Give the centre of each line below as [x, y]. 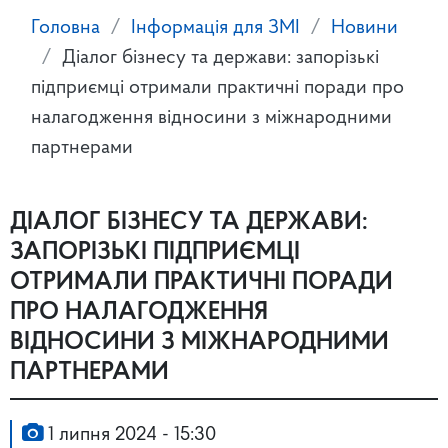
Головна [65, 28]
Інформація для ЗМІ [215, 28]
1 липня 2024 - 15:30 [129, 435]
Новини [364, 28]
